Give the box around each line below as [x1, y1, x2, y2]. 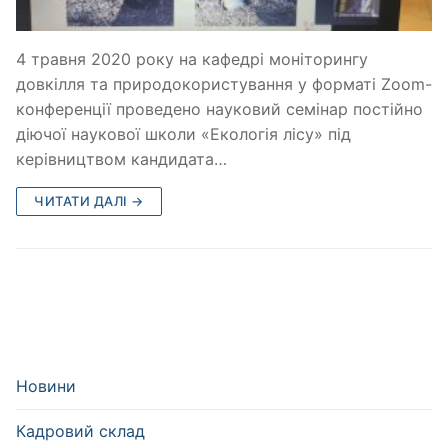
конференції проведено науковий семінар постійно [16, 98, 423, 119]
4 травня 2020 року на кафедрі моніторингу [16, 48, 368, 69]
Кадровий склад [16, 421, 145, 442]
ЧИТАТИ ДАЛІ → [34, 192, 144, 209]
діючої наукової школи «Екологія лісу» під [16, 123, 351, 144]
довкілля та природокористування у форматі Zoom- [16, 73, 432, 94]
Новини [16, 376, 76, 397]
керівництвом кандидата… [16, 148, 227, 169]
